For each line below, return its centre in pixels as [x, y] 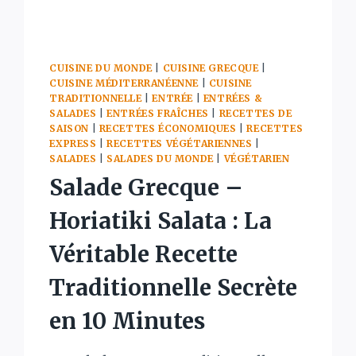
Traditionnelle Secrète [174, 287]
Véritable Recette [144, 254]
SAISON [69, 128]
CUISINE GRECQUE [211, 68]
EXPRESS [73, 143]
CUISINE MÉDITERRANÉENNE [124, 83]
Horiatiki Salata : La [161, 221]
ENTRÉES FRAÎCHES [158, 113]
